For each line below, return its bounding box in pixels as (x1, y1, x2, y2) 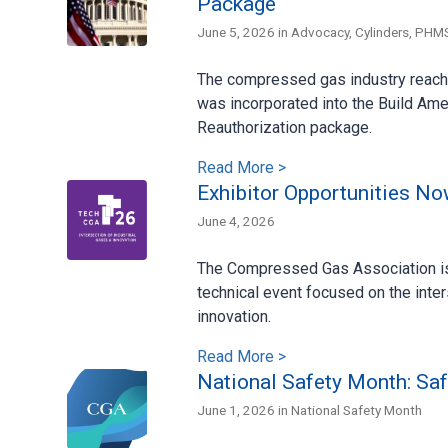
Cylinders (355, 23, 409, 40)
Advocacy (291, 23, 349, 40)
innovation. (197, 306, 271, 326)
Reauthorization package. (197, 117, 372, 137)
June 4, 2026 (197, 212, 275, 229)
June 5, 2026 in (197, 23, 291, 40)
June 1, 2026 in (197, 401, 291, 418)
